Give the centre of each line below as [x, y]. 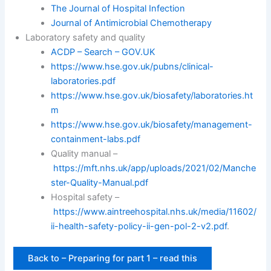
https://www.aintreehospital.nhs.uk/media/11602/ [155, 211]
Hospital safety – [85, 197]
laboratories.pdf [83, 81]
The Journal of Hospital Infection [118, 8]
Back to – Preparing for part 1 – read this [113, 258]
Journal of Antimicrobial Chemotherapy [132, 23]
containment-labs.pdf [96, 139]
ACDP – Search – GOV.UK [103, 52]
